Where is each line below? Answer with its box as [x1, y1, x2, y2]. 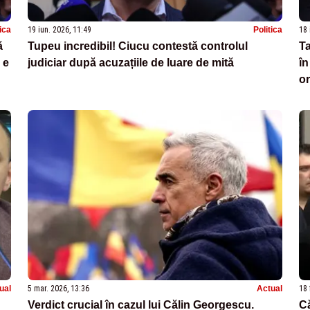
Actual [257, 283, 282, 293]
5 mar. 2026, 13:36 [28, 283, 89, 293]
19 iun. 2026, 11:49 [28, 24, 91, 35]
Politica [253, 24, 282, 35]
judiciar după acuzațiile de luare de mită [28, 56, 234, 69]
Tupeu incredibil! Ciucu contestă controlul [28, 39, 248, 52]
